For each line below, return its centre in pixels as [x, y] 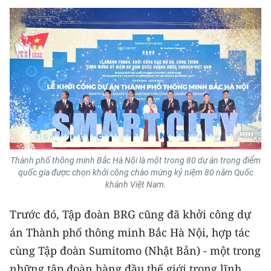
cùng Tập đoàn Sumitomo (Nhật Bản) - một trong [135, 250]
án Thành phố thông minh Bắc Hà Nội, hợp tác [130, 232]
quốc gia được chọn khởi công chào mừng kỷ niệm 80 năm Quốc [135, 172]
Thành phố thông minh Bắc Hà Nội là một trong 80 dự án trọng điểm [135, 160]
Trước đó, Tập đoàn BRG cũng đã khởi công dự [130, 214]
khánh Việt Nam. [135, 184]
